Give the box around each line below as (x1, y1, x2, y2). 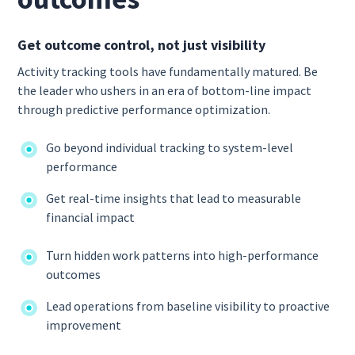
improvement (46, 316, 124, 333)
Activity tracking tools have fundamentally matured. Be (17, 63, 319, 79)
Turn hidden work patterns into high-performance (46, 246, 319, 263)
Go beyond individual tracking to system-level (46, 139, 294, 155)
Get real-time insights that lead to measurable (46, 189, 302, 206)
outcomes (46, 265, 101, 282)
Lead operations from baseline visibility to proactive (46, 297, 330, 314)
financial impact (46, 208, 138, 225)
